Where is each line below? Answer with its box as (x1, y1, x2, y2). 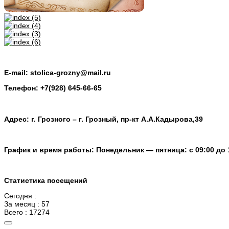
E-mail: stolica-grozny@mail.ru (4, 68, 111, 77)
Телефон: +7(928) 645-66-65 (4, 84, 102, 93)
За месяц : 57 (4, 199, 50, 208)
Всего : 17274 (4, 208, 50, 216)
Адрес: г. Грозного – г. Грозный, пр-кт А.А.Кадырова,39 (4, 114, 203, 123)
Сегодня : (4, 191, 36, 200)
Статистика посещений (4, 176, 87, 185)
